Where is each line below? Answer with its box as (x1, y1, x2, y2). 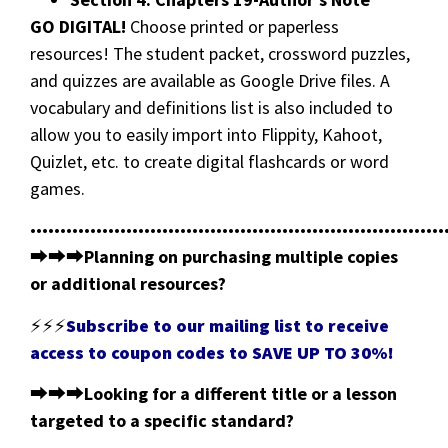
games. (30, 176, 85, 200)
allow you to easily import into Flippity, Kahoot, (30, 122, 382, 146)
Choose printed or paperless (126, 14, 339, 38)
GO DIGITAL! (30, 14, 126, 38)
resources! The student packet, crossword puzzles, (30, 41, 410, 65)
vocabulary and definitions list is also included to (30, 95, 393, 119)
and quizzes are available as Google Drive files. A (30, 68, 390, 92)
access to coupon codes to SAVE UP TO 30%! (30, 340, 394, 364)
